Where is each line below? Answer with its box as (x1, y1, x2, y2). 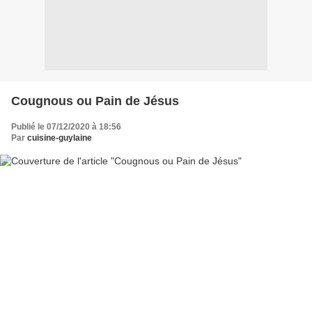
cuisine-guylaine (27, 132, 92, 143)
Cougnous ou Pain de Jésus (11, 93, 179, 108)
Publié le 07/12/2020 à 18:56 (11, 121, 121, 132)
